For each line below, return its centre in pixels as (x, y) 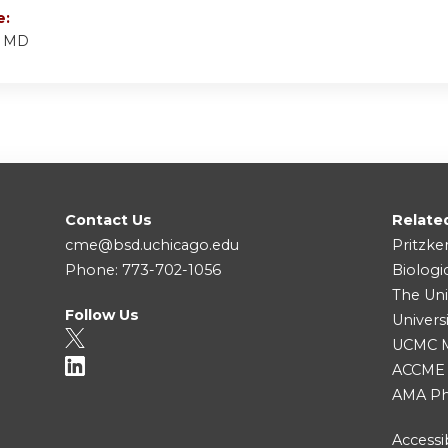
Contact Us (108, 220)
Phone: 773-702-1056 (143, 270)
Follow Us (102, 315)
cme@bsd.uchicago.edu (152, 245)
